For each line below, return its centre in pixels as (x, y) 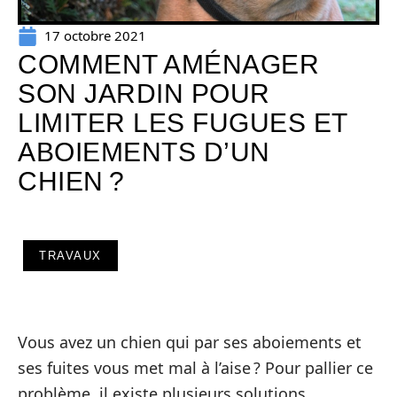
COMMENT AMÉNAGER (168, 64)
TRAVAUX (70, 256)
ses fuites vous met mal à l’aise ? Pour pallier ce (195, 368)
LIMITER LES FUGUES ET (183, 123)
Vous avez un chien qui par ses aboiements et (190, 342)
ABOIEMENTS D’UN (144, 152)
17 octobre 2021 (95, 35)
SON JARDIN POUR (144, 93)
